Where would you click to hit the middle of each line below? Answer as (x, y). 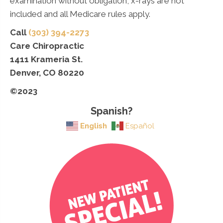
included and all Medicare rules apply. (80, 14)
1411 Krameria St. (46, 59)
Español (140, 126)
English (94, 126)
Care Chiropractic (47, 46)
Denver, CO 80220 (47, 72)
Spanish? (111, 111)
